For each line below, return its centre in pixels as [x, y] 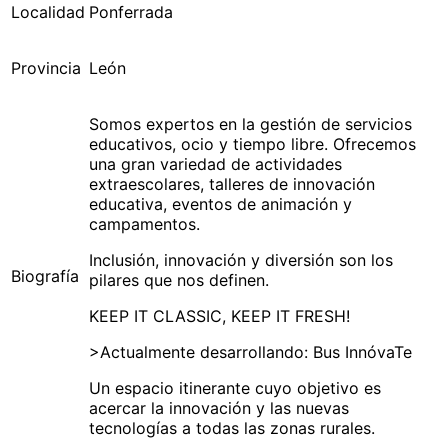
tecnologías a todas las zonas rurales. [232, 427]
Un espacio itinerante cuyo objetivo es [235, 387]
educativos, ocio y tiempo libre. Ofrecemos [252, 143]
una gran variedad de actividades [215, 163]
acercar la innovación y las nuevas [219, 407]
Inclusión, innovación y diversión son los [241, 259]
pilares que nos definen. [179, 279]
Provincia [46, 67]
